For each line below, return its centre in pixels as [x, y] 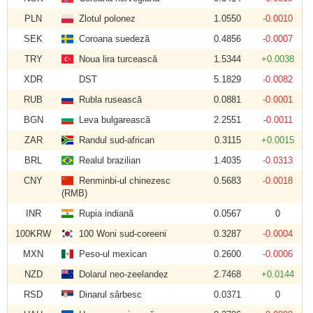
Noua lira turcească [116, 59]
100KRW [33, 234]
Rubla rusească [108, 100]
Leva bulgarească [112, 120]
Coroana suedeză [112, 39]
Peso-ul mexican [110, 254]
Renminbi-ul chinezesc [122, 181]
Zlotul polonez [105, 19]
